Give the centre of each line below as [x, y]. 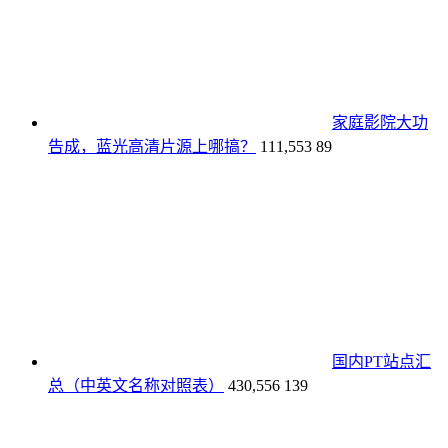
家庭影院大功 [380, 123]
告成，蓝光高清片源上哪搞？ [152, 147]
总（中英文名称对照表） [136, 386]
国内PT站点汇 [381, 362]
